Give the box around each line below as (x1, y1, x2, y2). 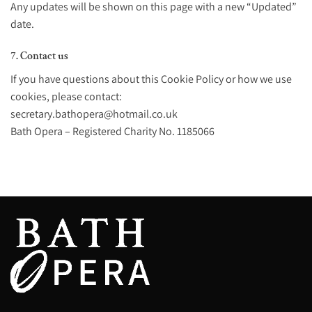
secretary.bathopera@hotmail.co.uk (10, 106, 178, 121)
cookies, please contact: (10, 88, 122, 104)
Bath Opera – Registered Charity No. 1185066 (10, 123, 214, 139)
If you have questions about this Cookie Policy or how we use (10, 71, 292, 86)
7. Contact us (10, 48, 68, 63)
